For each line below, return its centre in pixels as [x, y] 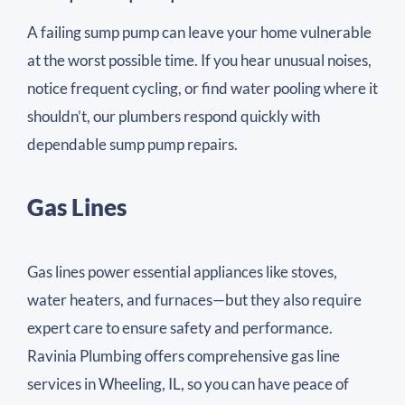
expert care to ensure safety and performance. [180, 327]
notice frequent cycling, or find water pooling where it [202, 89]
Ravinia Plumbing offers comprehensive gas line [184, 355]
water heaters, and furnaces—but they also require [194, 299]
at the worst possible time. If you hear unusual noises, [199, 61]
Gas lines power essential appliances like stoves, [182, 271]
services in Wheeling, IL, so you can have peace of [188, 383]
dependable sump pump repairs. [132, 145]
